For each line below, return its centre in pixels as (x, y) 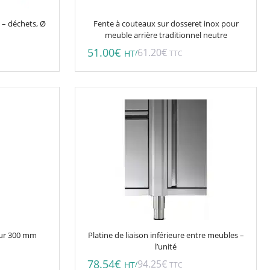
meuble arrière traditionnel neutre (166, 35)
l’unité (166, 246)
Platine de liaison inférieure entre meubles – (166, 235)
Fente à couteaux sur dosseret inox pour (166, 23)
